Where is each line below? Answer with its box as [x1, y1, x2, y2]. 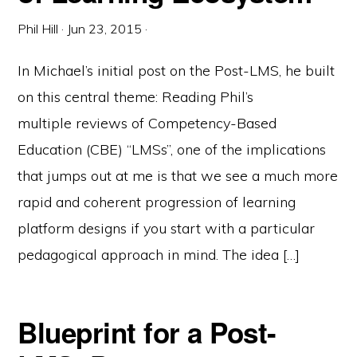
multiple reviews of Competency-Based [18, 114, 277, 132]
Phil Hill [18, 21, 59, 37]
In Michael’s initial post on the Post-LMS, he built [18, 61, 335, 80]
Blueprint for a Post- [18, 312, 277, 352]
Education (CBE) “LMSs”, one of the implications [18, 140, 327, 159]
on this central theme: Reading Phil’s [18, 88, 254, 106]
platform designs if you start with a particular [18, 219, 316, 237]
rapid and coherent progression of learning [18, 193, 296, 211]
